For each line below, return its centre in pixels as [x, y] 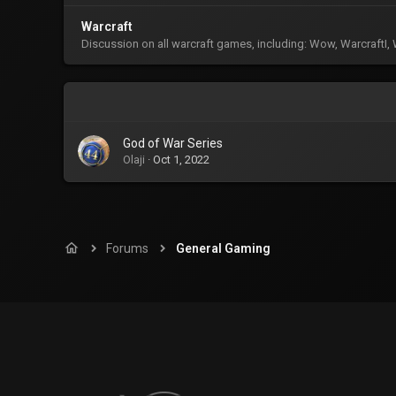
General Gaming [223, 248]
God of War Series [173, 143]
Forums [128, 248]
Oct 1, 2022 [181, 160]
